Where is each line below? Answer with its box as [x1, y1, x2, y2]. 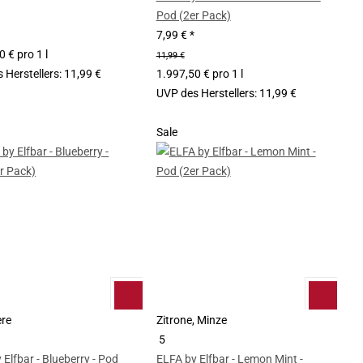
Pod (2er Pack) [156, 8, 231, 22]
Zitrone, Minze [156, 314, 227, 327]
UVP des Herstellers [156, 86, 254, 100]
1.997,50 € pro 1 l [156, 66, 243, 80]
